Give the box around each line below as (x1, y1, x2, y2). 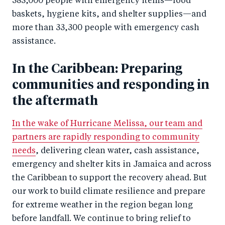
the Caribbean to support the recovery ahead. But (12, 174, 207, 182)
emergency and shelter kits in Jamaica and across (12, 160, 211, 169)
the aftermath (12, 94, 98, 107)
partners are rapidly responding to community (12, 133, 199, 142)
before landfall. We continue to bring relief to (12, 214, 191, 223)
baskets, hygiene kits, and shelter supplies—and (12, 10, 206, 19)
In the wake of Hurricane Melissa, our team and (12, 120, 202, 128)
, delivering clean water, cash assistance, (36, 147, 199, 155)
